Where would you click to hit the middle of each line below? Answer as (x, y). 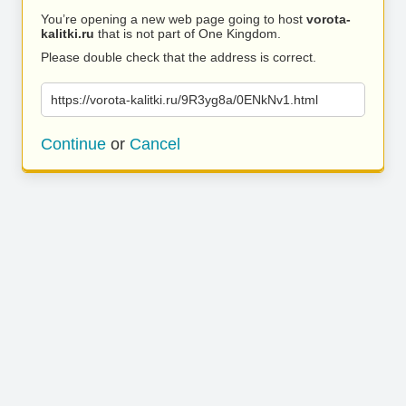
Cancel (155, 144)
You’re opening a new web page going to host (174, 19)
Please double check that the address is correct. (179, 57)
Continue (73, 144)
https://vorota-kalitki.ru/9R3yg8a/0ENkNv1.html (184, 100)
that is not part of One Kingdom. (188, 34)
